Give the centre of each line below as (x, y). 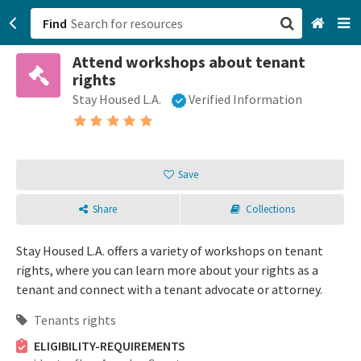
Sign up (210, 153)
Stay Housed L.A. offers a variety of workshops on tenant (170, 251)
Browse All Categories (250, 106)
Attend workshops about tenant (189, 62)
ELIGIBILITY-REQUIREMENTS (109, 346)
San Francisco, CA (237, 73)
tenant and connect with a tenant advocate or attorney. (169, 290)
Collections (270, 210)
